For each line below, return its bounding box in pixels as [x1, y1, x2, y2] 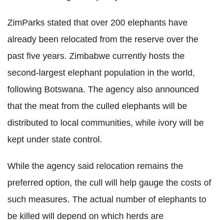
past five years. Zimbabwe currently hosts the [7, 51, 185, 61]
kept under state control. [7, 135, 102, 144]
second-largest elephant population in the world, [7, 68, 195, 78]
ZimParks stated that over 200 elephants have [7, 18, 188, 27]
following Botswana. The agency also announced [7, 84, 199, 94]
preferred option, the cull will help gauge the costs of [7, 178, 211, 188]
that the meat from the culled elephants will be [7, 101, 187, 111]
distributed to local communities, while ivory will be [7, 118, 204, 128]
